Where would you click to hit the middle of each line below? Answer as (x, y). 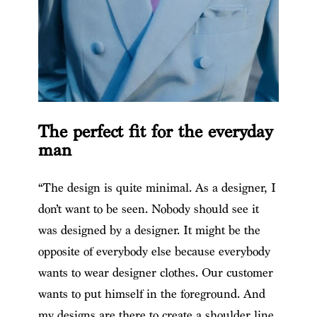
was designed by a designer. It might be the (149, 230)
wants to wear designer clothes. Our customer (155, 272)
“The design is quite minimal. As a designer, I (157, 188)
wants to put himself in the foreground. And (151, 294)
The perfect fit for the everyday (155, 132)
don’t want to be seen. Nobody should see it (148, 209)
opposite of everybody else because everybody (154, 251)
